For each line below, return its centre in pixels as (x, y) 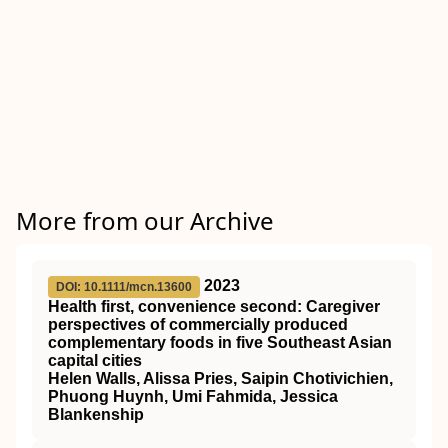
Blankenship (96, 414)
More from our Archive (145, 220)
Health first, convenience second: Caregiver (214, 306)
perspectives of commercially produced (198, 324)
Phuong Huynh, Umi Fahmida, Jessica (193, 396)
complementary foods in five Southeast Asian (220, 342)
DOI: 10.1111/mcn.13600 (124, 287)
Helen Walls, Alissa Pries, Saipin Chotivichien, (220, 378)
